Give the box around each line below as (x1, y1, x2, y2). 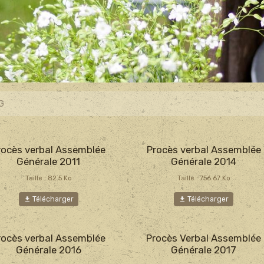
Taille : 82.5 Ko (25, 174, 72, 182)
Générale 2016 (15, 244, 81, 256)
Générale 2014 (171, 156, 237, 167)
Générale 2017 (171, 244, 237, 256)
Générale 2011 (16, 156, 81, 167)
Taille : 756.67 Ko (177, 174, 230, 182)
